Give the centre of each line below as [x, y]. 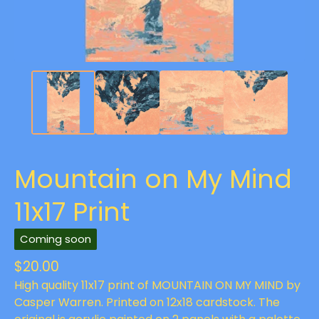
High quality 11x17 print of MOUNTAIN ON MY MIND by [157, 285]
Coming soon [56, 239]
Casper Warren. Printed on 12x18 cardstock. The [147, 302]
